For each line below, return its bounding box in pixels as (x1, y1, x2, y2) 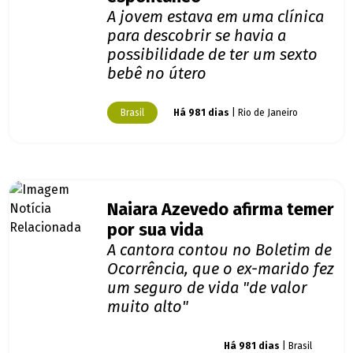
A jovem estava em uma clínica (107, 7, 324, 27)
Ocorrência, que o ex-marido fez (107, 259, 334, 279)
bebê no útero (107, 64, 206, 84)
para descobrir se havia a (107, 26, 286, 46)
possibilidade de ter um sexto (107, 45, 318, 65)
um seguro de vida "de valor (107, 278, 307, 298)
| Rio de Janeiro (229, 107, 298, 119)
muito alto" (107, 297, 188, 317)
